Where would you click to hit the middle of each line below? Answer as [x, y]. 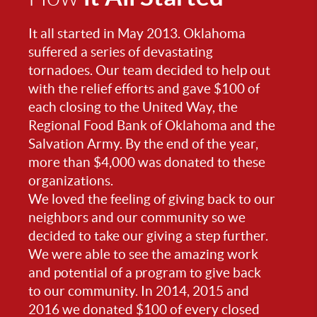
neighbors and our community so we [137, 217]
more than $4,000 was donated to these [147, 162]
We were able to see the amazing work [143, 254]
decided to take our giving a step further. [148, 236]
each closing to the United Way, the [133, 107]
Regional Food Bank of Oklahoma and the [152, 125]
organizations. [71, 180]
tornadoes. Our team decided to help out [149, 70]
